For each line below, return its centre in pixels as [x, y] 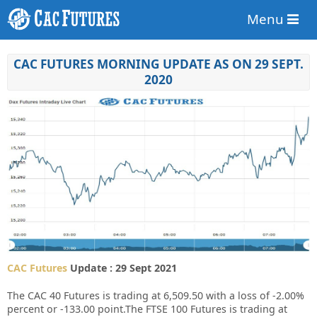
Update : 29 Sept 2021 [122, 267]
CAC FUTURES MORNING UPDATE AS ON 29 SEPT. [158, 64]
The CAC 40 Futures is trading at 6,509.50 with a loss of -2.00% [156, 295]
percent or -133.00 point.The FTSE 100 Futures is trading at [147, 309]
